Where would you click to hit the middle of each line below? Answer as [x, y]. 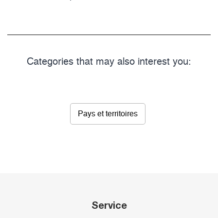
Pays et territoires [108, 114]
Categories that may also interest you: [109, 62]
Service [109, 205]
